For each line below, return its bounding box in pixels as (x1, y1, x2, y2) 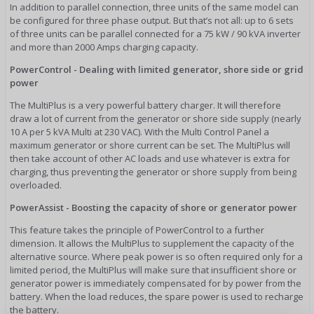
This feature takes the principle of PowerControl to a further (10, 223, 264, 236)
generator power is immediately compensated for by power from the (10, 276, 301, 289)
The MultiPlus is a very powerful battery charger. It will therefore (10, 98, 281, 111)
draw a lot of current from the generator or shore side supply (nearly (10, 111, 301, 125)
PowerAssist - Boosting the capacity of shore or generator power (10, 200, 297, 214)
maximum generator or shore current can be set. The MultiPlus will (10, 138, 290, 151)
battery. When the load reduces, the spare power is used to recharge (10, 289, 303, 303)
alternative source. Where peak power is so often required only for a (10, 250, 303, 263)
